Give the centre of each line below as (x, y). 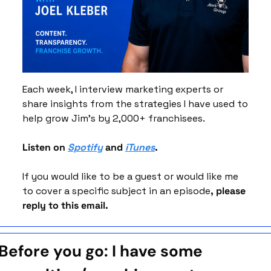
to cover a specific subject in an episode (116, 191)
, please (228, 191)
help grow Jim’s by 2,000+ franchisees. (115, 118)
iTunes (140, 147)
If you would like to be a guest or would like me (130, 176)
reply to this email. (67, 205)
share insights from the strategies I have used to (135, 103)
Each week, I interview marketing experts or (123, 89)
